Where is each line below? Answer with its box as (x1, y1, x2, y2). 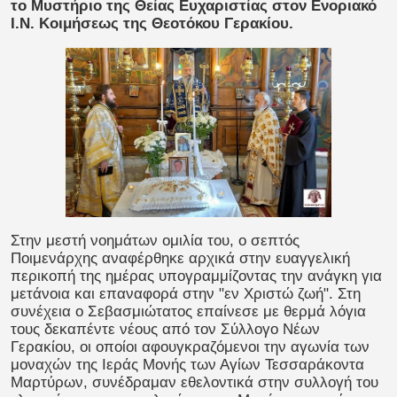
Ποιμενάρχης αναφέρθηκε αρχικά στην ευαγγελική (11, 250, 350, 268)
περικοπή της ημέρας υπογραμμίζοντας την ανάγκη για (11, 268, 382, 285)
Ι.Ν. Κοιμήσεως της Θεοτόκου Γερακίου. (11, 14, 293, 32)
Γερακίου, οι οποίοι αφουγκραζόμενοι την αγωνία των (11, 339, 370, 356)
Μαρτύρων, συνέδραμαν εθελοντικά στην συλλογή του (11, 374, 378, 392)
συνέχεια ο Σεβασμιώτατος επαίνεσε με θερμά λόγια (11, 303, 366, 321)
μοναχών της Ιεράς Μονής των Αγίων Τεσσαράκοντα (11, 356, 364, 374)
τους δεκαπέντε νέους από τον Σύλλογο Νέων (11, 321, 320, 339)
